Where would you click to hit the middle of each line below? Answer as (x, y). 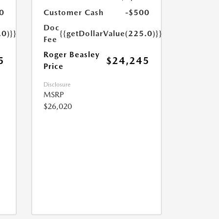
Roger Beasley (71, 54)
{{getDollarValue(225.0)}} (111, 33)
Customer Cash (73, 12)
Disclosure (57, 84)
